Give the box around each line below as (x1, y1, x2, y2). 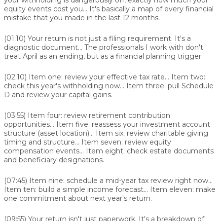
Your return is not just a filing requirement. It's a (26, 34, 191, 43)
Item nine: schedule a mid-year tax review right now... (27, 176, 213, 185)
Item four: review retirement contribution (26, 110, 170, 120)
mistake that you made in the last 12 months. (4, 13, 160, 22)
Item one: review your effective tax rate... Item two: (27, 72, 205, 81)
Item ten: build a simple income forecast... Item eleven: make (4, 184, 216, 194)
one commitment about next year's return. (4, 193, 152, 203)
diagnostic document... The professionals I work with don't (4, 42, 203, 52)
